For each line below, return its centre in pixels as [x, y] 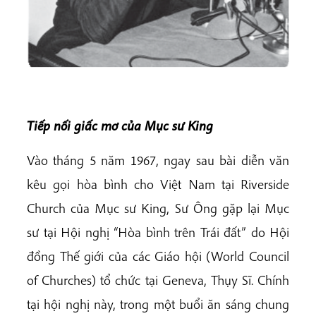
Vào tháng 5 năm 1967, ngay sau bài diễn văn [158, 160]
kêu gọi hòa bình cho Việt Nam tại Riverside [158, 184]
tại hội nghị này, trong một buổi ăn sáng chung [158, 304]
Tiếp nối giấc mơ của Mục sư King [120, 125]
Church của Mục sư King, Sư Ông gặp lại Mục [158, 208]
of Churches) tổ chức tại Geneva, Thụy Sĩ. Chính [158, 280]
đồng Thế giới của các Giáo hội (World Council [158, 256]
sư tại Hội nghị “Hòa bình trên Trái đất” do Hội [158, 232]
